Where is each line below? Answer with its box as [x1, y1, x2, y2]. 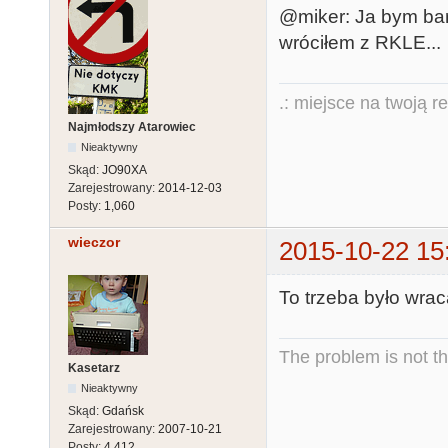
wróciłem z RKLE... [279, 32, 441, 54]
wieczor [68, 234, 120, 251]
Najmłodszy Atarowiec [68, 120, 196, 135]
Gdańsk [102, 403, 144, 418]
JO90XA [102, 163, 147, 178]
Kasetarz [68, 360, 120, 375]
